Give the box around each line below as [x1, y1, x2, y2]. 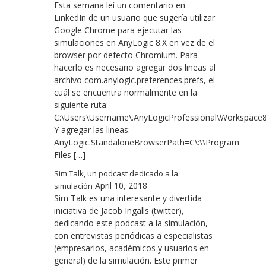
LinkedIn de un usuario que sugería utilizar [54, 12, 215, 24]
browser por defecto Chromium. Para [54, 49, 198, 61]
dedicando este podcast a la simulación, [54, 217, 208, 229]
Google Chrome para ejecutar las [54, 24, 182, 36]
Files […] [54, 149, 85, 161]
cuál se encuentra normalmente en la [54, 87, 197, 99]
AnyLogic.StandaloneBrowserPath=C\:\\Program [54, 137, 239, 148]
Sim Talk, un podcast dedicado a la [54, 168, 178, 179]
